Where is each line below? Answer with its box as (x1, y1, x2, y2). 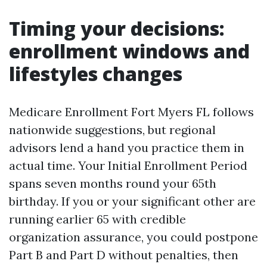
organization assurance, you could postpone (9, 229, 258, 244)
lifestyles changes (9, 61, 182, 86)
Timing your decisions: (9, 15, 225, 41)
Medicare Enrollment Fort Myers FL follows (9, 104, 254, 119)
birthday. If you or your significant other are (9, 194, 256, 209)
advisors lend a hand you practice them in (9, 140, 244, 155)
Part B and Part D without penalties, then (9, 247, 238, 262)
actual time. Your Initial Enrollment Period (9, 158, 247, 173)
